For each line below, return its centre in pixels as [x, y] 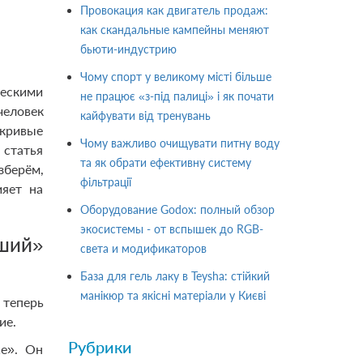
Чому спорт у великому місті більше [175, 77]
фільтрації [105, 182]
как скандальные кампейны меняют [174, 30]
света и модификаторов [143, 248]
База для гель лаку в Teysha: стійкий [175, 276]
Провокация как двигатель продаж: [174, 10]
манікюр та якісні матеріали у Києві [173, 295]
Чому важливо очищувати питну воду [179, 143]
